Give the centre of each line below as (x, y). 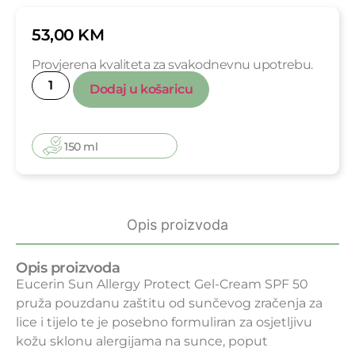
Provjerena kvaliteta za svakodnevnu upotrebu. (172, 64)
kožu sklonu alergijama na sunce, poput (142, 341)
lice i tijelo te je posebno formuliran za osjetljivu (164, 322)
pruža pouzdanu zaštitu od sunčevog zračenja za (169, 303)
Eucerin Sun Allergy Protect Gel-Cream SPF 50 (162, 284)
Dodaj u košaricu (141, 89)
